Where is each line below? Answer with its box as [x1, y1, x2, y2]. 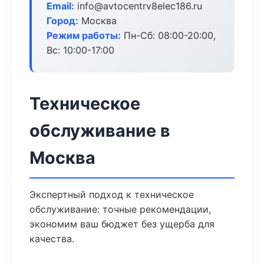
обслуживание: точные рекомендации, [29, 203, 211, 215]
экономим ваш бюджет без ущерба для [29, 218, 214, 230]
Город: [47, 15, 78, 27]
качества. [29, 233, 74, 245]
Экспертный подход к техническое [29, 189, 194, 200]
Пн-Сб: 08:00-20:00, [121, 29, 216, 41]
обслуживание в [29, 120, 170, 141]
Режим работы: [47, 29, 121, 41]
